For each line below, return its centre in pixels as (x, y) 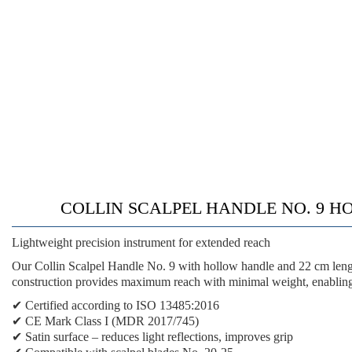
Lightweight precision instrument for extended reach (141, 242)
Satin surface (57, 337)
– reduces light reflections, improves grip (191, 337)
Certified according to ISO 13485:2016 (122, 305)
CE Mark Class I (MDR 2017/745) (112, 321)
